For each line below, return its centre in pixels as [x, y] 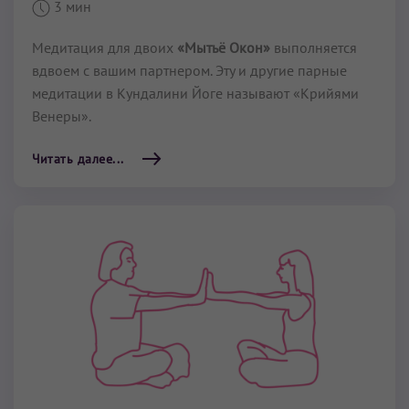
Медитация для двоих [105, 47]
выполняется [314, 47]
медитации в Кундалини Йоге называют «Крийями [195, 93]
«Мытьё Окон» [224, 47]
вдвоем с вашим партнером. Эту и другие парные [189, 70]
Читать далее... [78, 158]
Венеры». [62, 115]
